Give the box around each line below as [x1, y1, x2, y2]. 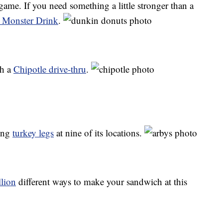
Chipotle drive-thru [13, 63, 86, 76]
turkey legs [12, 126, 54, 139]
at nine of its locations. [54, 126, 144, 139]
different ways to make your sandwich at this [16, 175, 187, 188]
